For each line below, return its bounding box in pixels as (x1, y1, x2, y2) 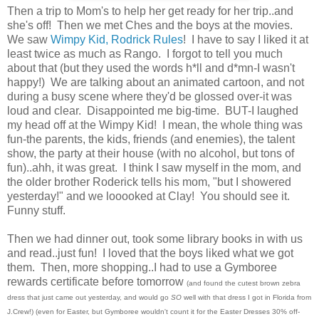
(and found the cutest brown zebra (187, 278, 300, 287)
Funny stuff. (7, 204, 66, 216)
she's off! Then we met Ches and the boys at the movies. (7, 19, 296, 31)
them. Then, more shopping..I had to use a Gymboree (7, 261, 277, 273)
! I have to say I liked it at (183, 33, 308, 46)
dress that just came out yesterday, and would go (7, 293, 171, 301)
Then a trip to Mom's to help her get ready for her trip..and (7, 4, 293, 17)
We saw (7, 33, 51, 46)
